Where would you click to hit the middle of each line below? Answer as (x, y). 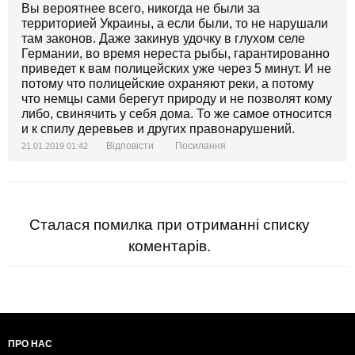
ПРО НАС (30, 344)
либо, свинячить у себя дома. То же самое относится (177, 113)
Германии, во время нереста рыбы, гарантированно (176, 53)
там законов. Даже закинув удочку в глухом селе (163, 38)
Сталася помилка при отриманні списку (170, 224)
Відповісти (130, 145)
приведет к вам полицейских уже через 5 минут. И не (176, 68)
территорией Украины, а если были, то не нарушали (175, 23)
